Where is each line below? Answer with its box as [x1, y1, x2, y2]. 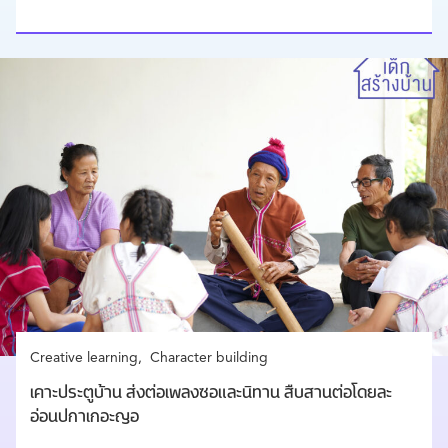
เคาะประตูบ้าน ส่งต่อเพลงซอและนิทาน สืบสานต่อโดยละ [30, 386, 392, 403]
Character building [150, 351, 268, 366]
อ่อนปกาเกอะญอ [30, 410, 139, 427]
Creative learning [30, 351, 138, 366]
